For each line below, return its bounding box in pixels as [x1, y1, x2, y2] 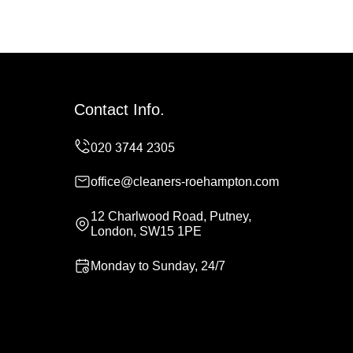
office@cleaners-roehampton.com [91, 175, 279, 188]
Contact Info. [74, 101, 165, 118]
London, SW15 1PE [91, 225, 202, 238]
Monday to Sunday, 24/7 [91, 259, 225, 273]
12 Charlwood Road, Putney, [91, 210, 251, 223]
